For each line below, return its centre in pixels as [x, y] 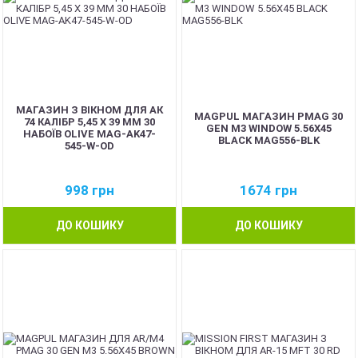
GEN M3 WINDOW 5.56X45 [268, 128]
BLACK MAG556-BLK [268, 140]
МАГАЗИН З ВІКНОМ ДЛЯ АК [89, 110]
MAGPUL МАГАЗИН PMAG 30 [268, 116]
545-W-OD [89, 146]
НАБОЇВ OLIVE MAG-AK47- [89, 134]
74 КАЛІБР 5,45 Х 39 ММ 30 [89, 122]
